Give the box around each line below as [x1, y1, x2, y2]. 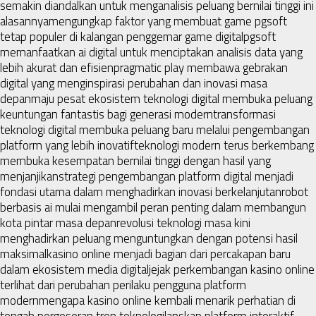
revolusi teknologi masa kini [116, 213, 250, 232]
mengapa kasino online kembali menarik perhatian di [39, 291, 296, 310]
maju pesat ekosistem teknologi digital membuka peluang [31, 89, 312, 108]
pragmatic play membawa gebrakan [114, 58, 288, 77]
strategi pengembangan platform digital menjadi [59, 166, 293, 186]
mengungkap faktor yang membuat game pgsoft [49, 11, 287, 30]
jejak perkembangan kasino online [149, 260, 315, 279]
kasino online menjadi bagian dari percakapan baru [47, 244, 291, 263]
